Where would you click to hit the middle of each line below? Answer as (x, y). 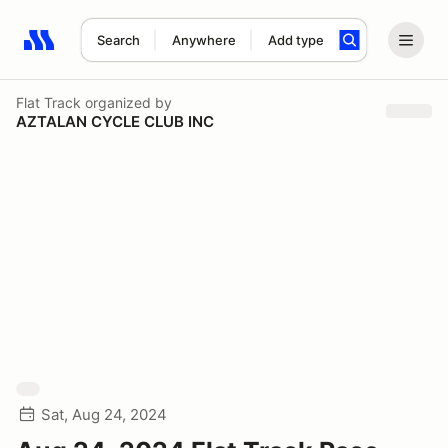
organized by (126, 102)
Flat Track (48, 102)
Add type (295, 40)
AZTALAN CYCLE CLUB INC (115, 121)
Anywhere (203, 40)
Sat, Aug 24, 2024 (104, 414)
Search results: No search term (139, 51)
